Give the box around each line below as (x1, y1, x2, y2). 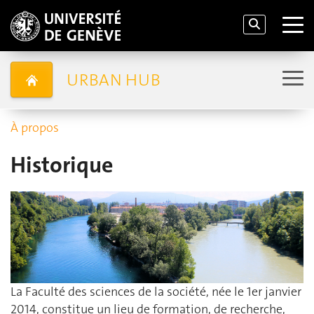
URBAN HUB (66, 68, 161, 91)
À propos (11, 119, 59, 136)
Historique (11, 151, 113, 179)
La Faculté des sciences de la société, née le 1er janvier (11, 283, 301, 301)
